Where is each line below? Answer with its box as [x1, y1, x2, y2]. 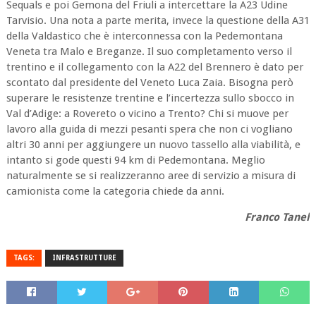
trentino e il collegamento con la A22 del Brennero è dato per [6, 60, 303, 73]
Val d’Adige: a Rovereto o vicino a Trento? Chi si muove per [6, 107, 288, 120]
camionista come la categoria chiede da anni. [6, 184, 227, 197]
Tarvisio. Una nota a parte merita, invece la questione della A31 [6, 13, 310, 27]
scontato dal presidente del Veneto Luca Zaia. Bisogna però [6, 75, 293, 89]
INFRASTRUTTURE [51, 253, 116, 262]
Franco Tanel [245, 210, 310, 224]
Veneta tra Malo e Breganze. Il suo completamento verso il [6, 44, 292, 58]
